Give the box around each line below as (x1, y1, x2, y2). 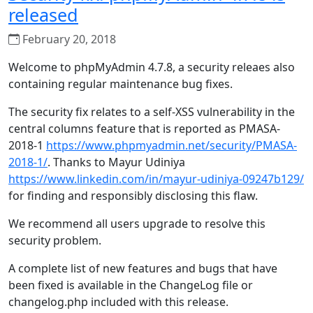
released (8, 3, 78, 27)
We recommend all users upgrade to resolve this (8, 216, 265, 231)
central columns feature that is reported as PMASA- (8, 121, 280, 136)
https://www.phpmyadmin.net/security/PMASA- (46, 138, 297, 153)
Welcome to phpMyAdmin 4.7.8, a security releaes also (8, 59, 295, 75)
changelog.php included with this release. (8, 294, 228, 310)
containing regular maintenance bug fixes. (8, 76, 233, 92)
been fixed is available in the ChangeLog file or (8, 277, 253, 293)
